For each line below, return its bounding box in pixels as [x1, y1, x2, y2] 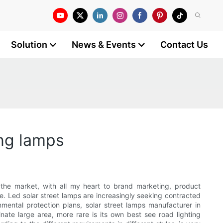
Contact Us [160, 39, 208, 50]
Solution [11, 39, 47, 50]
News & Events [72, 39, 136, 50]
